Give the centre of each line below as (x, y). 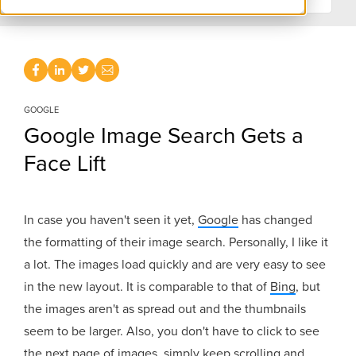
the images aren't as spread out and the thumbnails (165, 310)
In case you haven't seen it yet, (111, 221)
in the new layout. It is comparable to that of (147, 287)
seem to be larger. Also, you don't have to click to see (172, 332)
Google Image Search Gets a (164, 136)
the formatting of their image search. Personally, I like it (176, 243)
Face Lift (65, 164)
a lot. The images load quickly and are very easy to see (175, 265)
